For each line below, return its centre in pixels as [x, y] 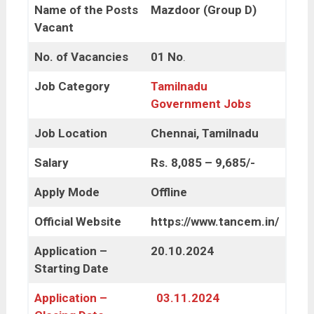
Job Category [73, 87]
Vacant [54, 28]
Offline [169, 192]
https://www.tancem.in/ [215, 222]
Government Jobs [201, 104]
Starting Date [72, 269]
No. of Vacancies [82, 57]
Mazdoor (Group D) [204, 10]
